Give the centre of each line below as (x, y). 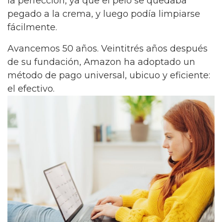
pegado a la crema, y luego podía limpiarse (104, 14)
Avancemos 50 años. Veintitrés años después (108, 48)
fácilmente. (32, 27)
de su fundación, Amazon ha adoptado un (101, 62)
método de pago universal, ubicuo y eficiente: (109, 75)
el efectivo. (31, 88)
